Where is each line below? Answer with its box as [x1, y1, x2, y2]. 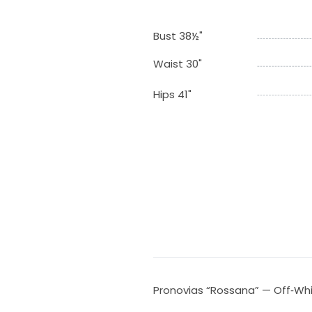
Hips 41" [153, 86, 192, 102]
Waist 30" [153, 56, 202, 71]
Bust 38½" [153, 28, 203, 43]
